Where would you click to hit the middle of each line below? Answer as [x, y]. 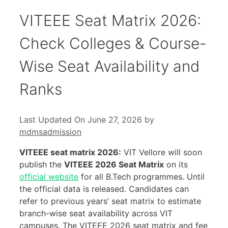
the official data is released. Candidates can [104, 189]
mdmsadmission [50, 132]
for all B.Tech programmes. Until [141, 176]
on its [176, 164]
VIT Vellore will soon [162, 152]
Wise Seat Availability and [109, 66]
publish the [42, 164]
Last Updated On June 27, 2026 [81, 119]
